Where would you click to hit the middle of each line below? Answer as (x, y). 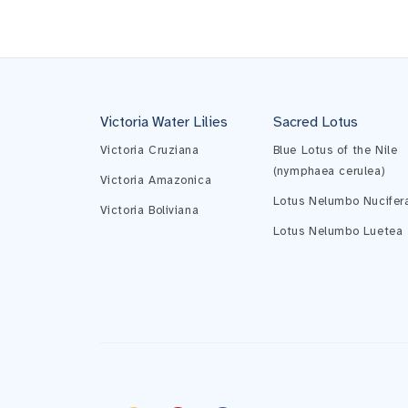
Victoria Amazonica (156, 180)
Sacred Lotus (315, 122)
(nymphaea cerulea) (329, 171)
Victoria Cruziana (149, 150)
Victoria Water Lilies (163, 122)
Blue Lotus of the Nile (335, 150)
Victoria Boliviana (149, 210)
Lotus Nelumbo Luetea (338, 231)
